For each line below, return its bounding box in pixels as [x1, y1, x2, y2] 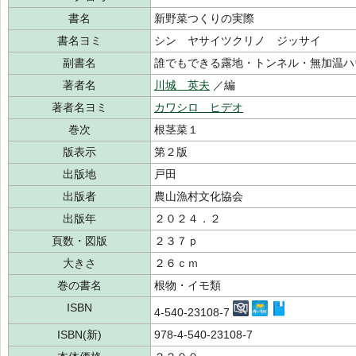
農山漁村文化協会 [154, 190, 243, 203]
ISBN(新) [57, 328, 102, 341]
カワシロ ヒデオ [154, 101, 243, 114]
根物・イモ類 [154, 279, 221, 292]
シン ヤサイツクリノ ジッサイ [154, 34, 321, 47]
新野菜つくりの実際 [154, 12, 254, 25]
